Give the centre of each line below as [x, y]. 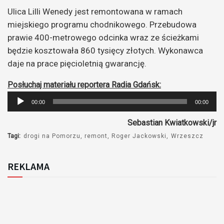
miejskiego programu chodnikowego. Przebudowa [102, 24]
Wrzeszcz [187, 136]
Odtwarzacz [28, 97]
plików [18, 110]
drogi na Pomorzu [52, 136]
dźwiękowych [30, 123]
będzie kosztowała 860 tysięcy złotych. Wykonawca [105, 50]
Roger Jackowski [139, 136]
